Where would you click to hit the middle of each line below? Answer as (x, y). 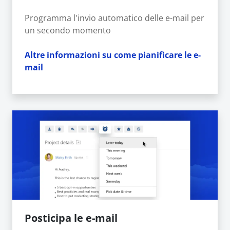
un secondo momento (68, 30)
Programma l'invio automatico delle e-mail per (114, 18)
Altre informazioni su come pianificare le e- (113, 55)
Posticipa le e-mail (71, 218)
